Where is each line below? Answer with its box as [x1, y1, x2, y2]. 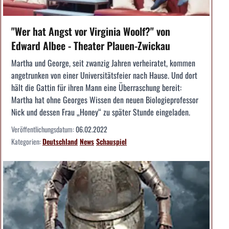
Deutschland [42, 136, 78, 147]
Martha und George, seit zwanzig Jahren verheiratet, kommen [11, 57, 195, 70]
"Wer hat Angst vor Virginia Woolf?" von [11, 24, 170, 39]
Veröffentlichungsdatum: [11, 124, 76, 135]
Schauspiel [96, 136, 127, 147]
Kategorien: [11, 136, 42, 147]
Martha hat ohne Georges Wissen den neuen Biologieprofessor [11, 94, 198, 106]
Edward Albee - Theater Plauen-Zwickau [11, 38, 170, 54]
